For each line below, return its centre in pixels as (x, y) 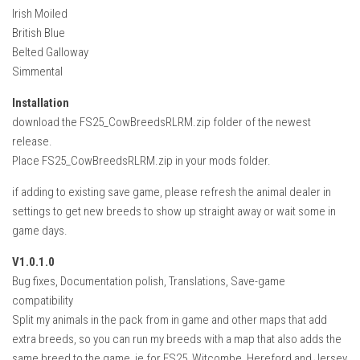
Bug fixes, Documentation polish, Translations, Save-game (149, 282)
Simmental (37, 72)
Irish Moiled (40, 14)
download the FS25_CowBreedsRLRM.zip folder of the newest (162, 123)
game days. (40, 231)
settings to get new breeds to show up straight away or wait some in (174, 212)
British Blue (39, 33)
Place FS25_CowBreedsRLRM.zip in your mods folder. (141, 161)
